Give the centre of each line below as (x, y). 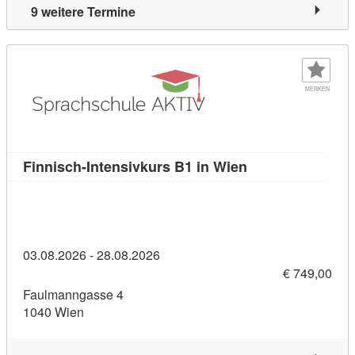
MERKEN (317, 88)
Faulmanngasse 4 (73, 295)
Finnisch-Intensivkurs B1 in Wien (135, 166)
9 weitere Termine (83, 12)
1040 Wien (53, 312)
